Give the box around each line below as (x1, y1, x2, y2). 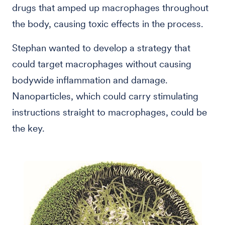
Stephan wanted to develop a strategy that (12, 42, 190, 54)
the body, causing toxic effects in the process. (12, 18, 203, 30)
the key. (12, 123, 45, 134)
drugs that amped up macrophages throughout (12, 2, 208, 14)
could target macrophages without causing (12, 58, 191, 70)
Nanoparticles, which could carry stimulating (12, 90, 198, 102)
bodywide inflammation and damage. (12, 74, 168, 86)
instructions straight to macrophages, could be (12, 106, 207, 118)
